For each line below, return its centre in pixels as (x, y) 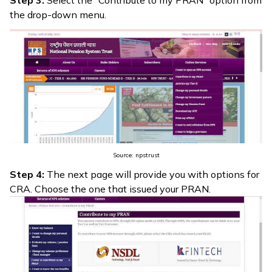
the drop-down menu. (58, 14)
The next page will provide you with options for (152, 174)
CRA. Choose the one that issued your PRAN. (110, 189)
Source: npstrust (136, 155)
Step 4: (27, 174)
